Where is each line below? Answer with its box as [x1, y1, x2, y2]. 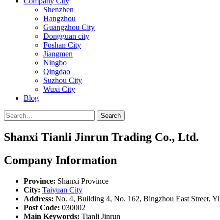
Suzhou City [43, 76, 82, 84]
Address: [24, 194, 54, 203]
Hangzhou [43, 14, 76, 23]
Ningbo [43, 58, 67, 67]
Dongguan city [43, 32, 89, 40]
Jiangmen [43, 50, 73, 58]
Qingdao [43, 67, 70, 76]
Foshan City [43, 41, 81, 49]
